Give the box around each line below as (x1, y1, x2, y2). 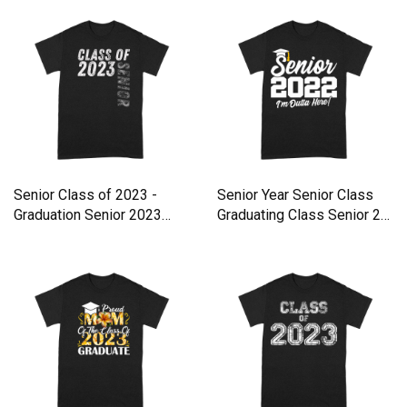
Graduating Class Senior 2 (217, 206, 381, 224)
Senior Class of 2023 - (14, 186, 157, 204)
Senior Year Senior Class (217, 186, 373, 204)
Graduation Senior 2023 (14, 206, 162, 224)
